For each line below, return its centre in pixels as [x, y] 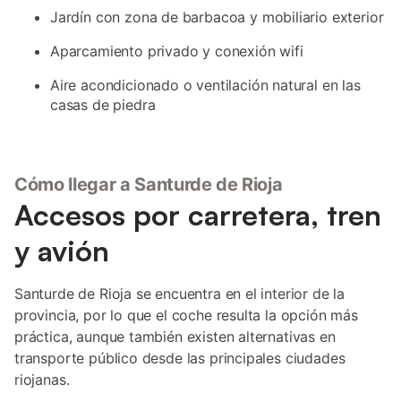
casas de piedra [103, 105]
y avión [62, 251]
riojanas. [42, 380]
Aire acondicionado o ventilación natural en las [205, 85]
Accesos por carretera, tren [198, 215]
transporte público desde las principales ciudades [180, 358]
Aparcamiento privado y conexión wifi [177, 51]
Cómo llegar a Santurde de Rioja [149, 184]
